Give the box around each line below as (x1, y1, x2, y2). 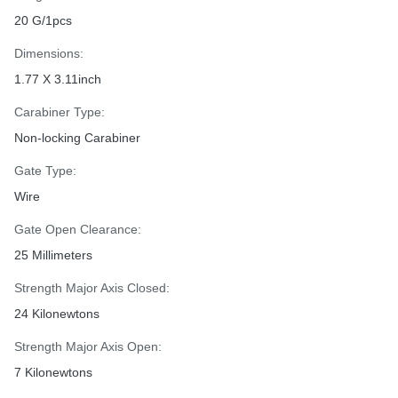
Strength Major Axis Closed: (14, 281, 170, 295)
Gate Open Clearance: (14, 222, 141, 236)
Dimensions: (14, 46, 84, 60)
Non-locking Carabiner (14, 131, 140, 145)
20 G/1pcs (14, 13, 72, 28)
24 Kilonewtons (14, 306, 99, 321)
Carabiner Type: (14, 105, 105, 119)
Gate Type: (14, 163, 76, 178)
